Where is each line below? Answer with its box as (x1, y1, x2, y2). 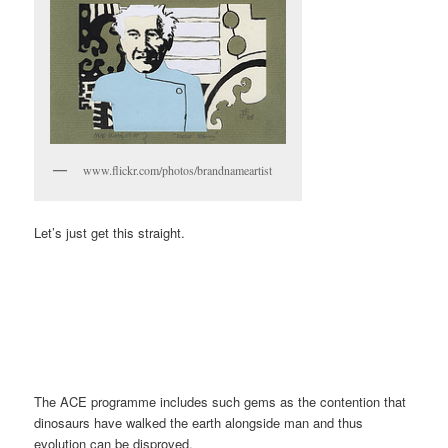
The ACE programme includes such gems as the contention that (34, 391, 407, 411)
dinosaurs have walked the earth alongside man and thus (34, 412, 364, 432)
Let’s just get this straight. (34, 223, 186, 243)
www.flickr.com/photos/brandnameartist (83, 161, 273, 178)
